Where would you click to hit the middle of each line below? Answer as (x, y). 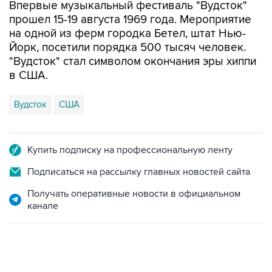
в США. (29, 76)
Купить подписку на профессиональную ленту (130, 150)
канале (43, 206)
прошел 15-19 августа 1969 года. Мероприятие (130, 20)
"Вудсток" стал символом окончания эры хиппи (133, 62)
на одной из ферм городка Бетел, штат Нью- (127, 34)
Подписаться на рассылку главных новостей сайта (139, 172)
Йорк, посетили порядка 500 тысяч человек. (127, 48)
